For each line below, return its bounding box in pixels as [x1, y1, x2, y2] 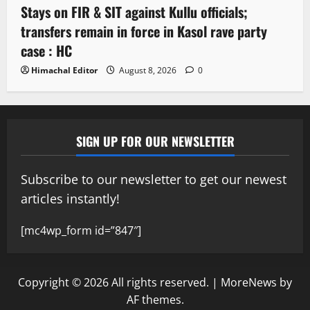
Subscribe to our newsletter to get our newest [21, 171, 286, 188]
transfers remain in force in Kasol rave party [21, 21, 267, 42]
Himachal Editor [31, 64, 98, 77]
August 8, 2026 [117, 64, 179, 77]
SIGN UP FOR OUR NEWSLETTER [75, 132, 235, 151]
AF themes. [126, 292, 184, 308]
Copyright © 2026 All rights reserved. [18, 275, 212, 291]
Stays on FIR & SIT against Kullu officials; [21, 1, 248, 23]
